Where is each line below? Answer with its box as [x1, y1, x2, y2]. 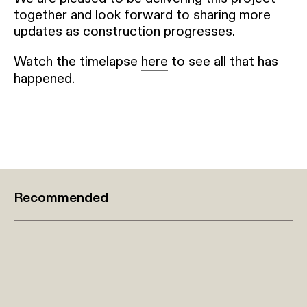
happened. [14, 70, 75, 88]
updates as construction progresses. [14, 23, 235, 40]
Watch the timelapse [14, 53, 141, 71]
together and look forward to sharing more [14, 6, 271, 24]
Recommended [14, 189, 108, 207]
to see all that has [168, 53, 278, 71]
